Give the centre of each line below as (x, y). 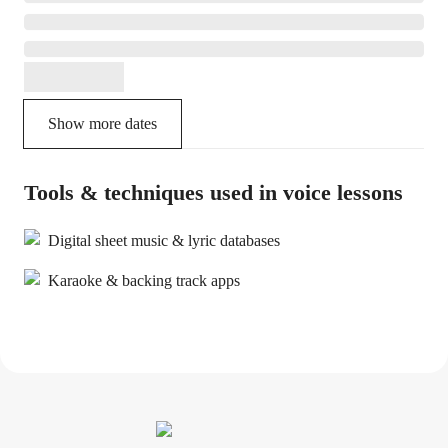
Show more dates (102, 123)
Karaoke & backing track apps (144, 280)
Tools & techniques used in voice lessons (213, 192)
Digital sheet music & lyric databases (164, 240)
